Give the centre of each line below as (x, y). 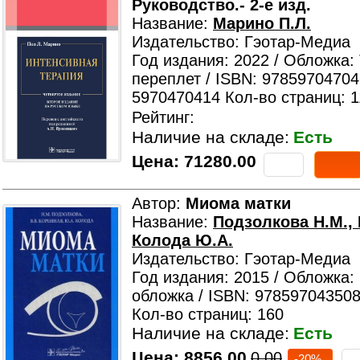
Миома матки (238, 203)
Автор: (159, 203)
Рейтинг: (163, 117)
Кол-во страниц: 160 (208, 314)
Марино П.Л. (262, 23)
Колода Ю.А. (182, 240)
